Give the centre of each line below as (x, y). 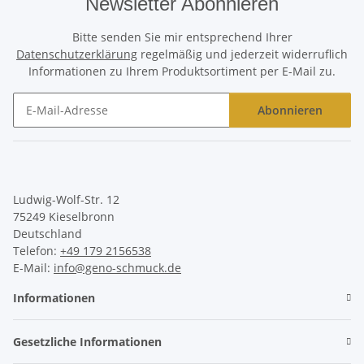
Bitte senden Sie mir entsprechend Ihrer (182, 37)
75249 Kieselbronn (64, 217)
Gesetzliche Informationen (87, 342)
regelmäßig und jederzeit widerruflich (243, 54)
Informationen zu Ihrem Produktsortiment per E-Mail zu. (182, 71)
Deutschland (48, 234)
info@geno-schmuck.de (117, 268)
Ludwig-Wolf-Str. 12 (66, 200)
